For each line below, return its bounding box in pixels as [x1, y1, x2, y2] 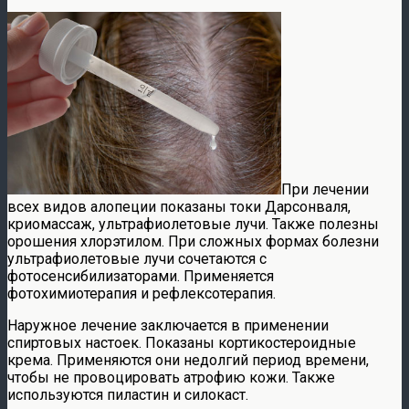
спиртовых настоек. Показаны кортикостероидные [7, 333, 356, 351]
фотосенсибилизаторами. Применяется [7, 267, 274, 285]
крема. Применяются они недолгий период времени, [7, 351, 369, 369]
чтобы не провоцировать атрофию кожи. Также [7, 368, 335, 386]
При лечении [281, 180, 369, 198]
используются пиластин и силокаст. [7, 385, 248, 404]
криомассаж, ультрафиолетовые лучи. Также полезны [7, 215, 379, 233]
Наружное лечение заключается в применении [7, 316, 329, 334]
